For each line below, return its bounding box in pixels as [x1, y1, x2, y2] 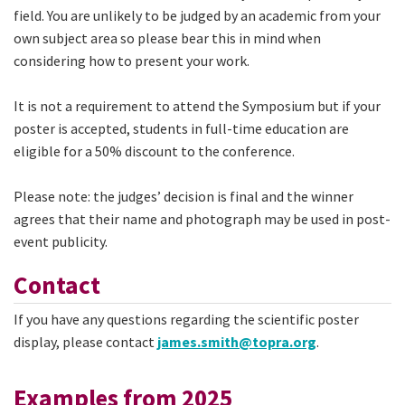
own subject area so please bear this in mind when [14, 28, 321, 47]
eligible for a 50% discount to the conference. [14, 141, 297, 160]
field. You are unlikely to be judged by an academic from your [14, 5, 381, 24]
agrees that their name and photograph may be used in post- [14, 209, 391, 228]
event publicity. [14, 231, 110, 250]
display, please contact [14, 333, 157, 352]
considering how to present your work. [14, 51, 250, 70]
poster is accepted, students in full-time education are [14, 118, 349, 137]
